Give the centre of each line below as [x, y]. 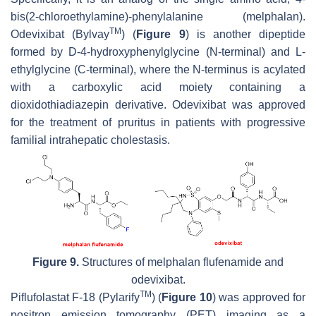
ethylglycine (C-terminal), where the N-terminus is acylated [158, 69]
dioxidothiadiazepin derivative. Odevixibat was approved [158, 104]
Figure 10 [187, 297]
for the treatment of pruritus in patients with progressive [158, 122]
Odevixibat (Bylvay [60, 34]
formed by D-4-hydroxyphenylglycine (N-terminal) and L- [158, 51]
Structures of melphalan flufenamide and [181, 262]
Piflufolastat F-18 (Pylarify [75, 297]
